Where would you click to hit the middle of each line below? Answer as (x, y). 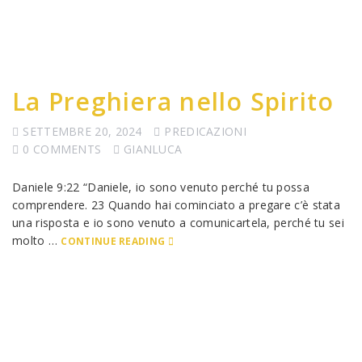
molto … (37, 240)
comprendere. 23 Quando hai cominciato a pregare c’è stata (177, 205)
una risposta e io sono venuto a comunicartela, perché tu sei (178, 223)
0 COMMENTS (62, 149)
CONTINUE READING (113, 241)
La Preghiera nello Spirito (173, 101)
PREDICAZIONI (205, 131)
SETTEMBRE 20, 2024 (82, 131)
